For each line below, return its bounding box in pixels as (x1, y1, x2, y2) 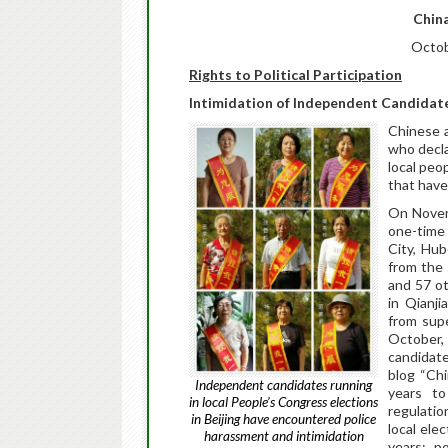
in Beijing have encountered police (191, 411, 376, 427)
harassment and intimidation (203, 428, 364, 444)
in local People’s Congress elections (189, 394, 378, 410)
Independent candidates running (195, 377, 372, 393)
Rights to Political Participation (189, 66, 402, 83)
